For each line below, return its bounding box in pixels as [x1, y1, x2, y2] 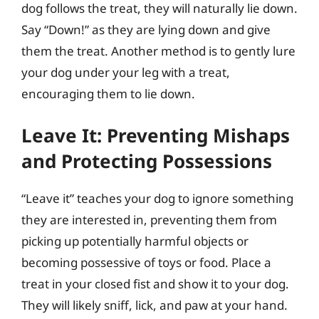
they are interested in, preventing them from [21, 211, 277, 228]
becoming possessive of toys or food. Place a [21, 254, 271, 271]
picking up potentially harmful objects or [21, 233, 249, 249]
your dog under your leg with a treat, [21, 63, 230, 80]
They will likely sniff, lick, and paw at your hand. [21, 297, 288, 313]
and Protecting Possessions [21, 148, 272, 174]
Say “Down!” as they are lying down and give [21, 21, 271, 38]
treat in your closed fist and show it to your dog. [21, 276, 289, 292]
